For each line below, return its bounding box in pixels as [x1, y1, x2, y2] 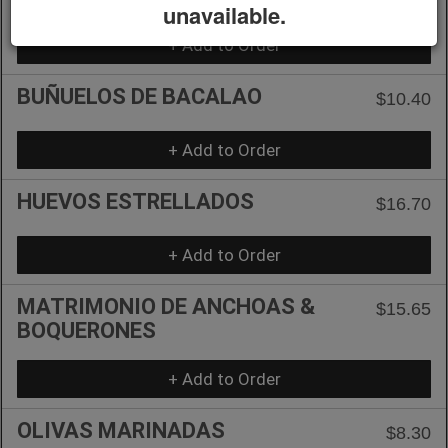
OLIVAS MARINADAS [17, 417, 225, 443]
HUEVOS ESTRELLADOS [17, 188, 254, 214]
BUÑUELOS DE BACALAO [17, 83, 262, 109]
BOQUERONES [17, 317, 156, 343]
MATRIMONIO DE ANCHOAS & [17, 293, 315, 319]
